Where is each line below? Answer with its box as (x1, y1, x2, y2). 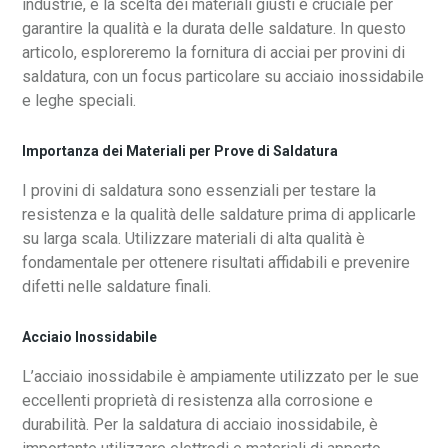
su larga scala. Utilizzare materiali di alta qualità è (22, 229, 366, 249)
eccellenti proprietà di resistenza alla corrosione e (22, 391, 374, 411)
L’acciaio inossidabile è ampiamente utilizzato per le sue (22, 367, 420, 387)
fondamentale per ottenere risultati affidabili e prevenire (22, 253, 411, 273)
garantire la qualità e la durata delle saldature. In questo (22, 19, 407, 39)
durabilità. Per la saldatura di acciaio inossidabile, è (22, 415, 379, 435)
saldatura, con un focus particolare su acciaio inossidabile (22, 67, 425, 87)
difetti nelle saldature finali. (22, 277, 212, 297)
